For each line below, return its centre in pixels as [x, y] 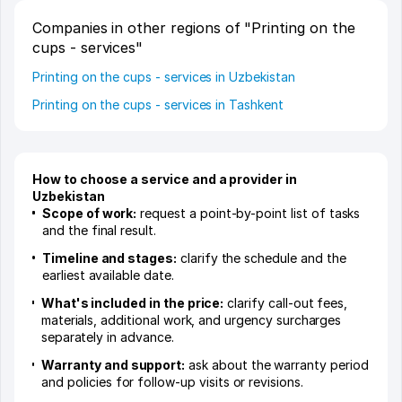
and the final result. [99, 230]
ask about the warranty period [277, 364]
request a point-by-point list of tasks [249, 213]
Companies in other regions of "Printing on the [194, 27]
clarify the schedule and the [261, 258]
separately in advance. [107, 336]
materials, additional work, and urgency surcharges [191, 319]
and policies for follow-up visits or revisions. [172, 381]
